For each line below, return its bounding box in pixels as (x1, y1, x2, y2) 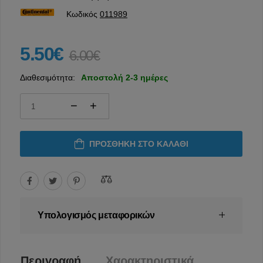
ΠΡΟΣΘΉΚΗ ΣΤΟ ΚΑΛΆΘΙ (89, 139, 188, 149)
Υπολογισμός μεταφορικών (38, 210, 155, 221)
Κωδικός (66, 9, 100, 19)
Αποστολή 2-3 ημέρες (81, 73, 168, 83)
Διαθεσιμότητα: (20, 73, 75, 83)
